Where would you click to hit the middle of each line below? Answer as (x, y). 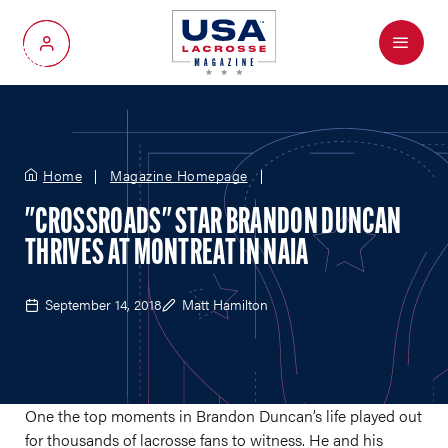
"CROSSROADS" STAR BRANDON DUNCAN (213, 224)
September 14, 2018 (103, 304)
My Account (85, 50)
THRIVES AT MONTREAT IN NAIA (167, 255)
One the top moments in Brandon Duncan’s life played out (223, 415)
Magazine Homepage (179, 175)
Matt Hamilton (225, 304)
